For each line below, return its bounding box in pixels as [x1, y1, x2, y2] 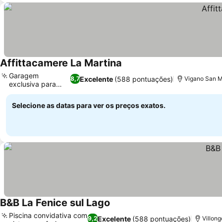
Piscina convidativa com [9, 211, 87, 220]
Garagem [9, 71, 39, 80]
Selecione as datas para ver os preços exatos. [12, 101, 166, 110]
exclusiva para [9, 80, 56, 88]
